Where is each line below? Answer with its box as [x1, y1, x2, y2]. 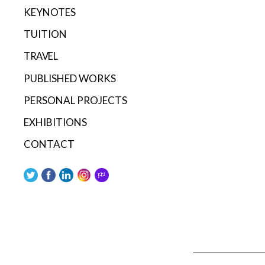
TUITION [24, 27, 67, 40]
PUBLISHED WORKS [24, 72, 116, 85]
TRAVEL [24, 50, 57, 62]
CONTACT [24, 137, 75, 150]
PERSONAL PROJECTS [24, 93, 127, 106]
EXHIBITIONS [24, 115, 87, 128]
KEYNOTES [24, 5, 76, 18]
